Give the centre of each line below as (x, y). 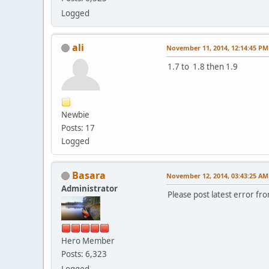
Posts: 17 (78, 128)
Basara (89, 175)
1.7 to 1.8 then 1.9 (203, 66)
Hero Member (88, 240)
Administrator (89, 188)
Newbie (75, 114)
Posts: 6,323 (84, 254)
